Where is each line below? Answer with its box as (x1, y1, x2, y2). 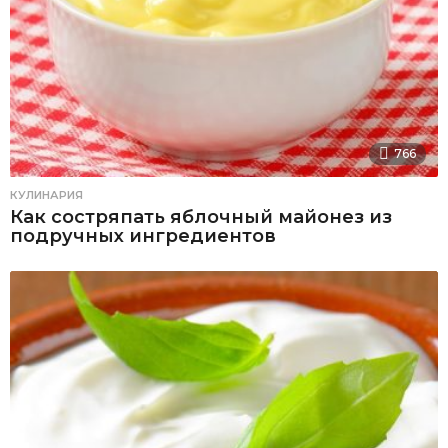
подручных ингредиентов (10, 225, 276, 248)
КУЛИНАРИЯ (10, 188, 83, 203)
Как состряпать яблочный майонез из (10, 206, 392, 229)
